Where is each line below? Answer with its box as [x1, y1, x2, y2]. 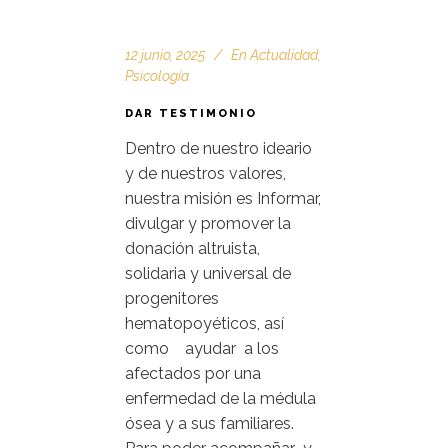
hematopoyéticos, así [125, 314, 284, 333]
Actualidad [250, 47, 318, 63]
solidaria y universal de [125, 264, 291, 283]
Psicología [125, 68, 189, 84]
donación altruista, [125, 239, 260, 258]
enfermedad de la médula [125, 389, 316, 408]
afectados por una [125, 364, 261, 383]
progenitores [125, 289, 219, 308]
